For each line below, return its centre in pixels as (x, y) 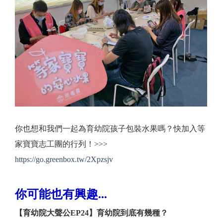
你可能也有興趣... (61, 194)
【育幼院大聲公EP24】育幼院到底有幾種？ (91, 213)
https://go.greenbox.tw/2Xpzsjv (64, 160)
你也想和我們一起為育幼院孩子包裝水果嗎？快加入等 (110, 129)
